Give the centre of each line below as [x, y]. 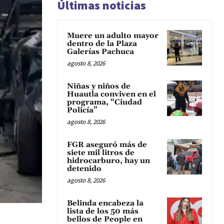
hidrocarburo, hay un [108, 161]
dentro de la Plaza [102, 44]
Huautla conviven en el [111, 94]
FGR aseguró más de [107, 145]
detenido [85, 169]
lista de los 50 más [103, 211]
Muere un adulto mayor [113, 36]
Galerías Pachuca [100, 52]
